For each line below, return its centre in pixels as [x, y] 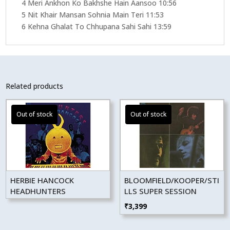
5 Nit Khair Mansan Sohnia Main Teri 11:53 [93, 14]
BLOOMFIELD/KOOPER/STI [171, 180]
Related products [35, 86]
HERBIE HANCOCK [42, 180]
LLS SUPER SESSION [160, 191]
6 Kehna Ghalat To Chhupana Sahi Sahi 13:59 [97, 26]
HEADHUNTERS [38, 191]
